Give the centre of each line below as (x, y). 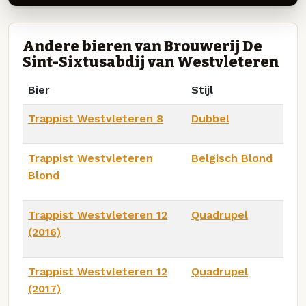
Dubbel (210, 118)
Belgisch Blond (232, 158)
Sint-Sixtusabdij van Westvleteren (151, 62)
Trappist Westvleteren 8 (96, 118)
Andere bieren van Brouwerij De (142, 46)
